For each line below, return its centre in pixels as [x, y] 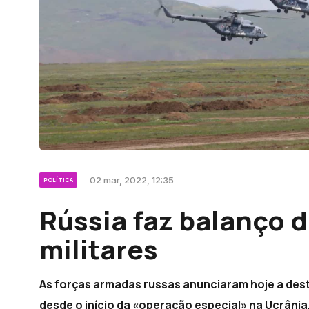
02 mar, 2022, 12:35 [132, 180]
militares [99, 249]
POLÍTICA [58, 179]
